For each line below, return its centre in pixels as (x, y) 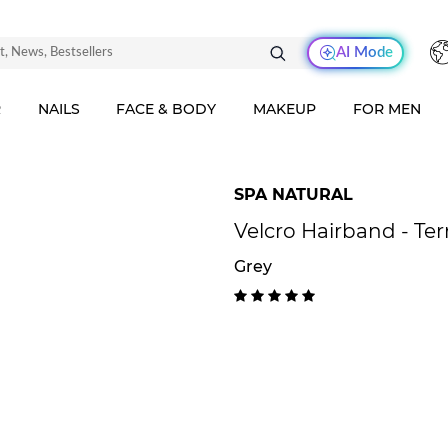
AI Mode (364, 52)
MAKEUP (285, 109)
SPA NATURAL (293, 194)
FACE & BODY (166, 109)
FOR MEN (387, 109)
